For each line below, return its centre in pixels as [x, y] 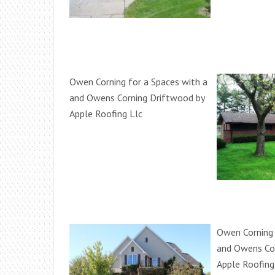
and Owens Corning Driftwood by [137, 98]
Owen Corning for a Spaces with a [138, 82]
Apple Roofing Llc [106, 114]
